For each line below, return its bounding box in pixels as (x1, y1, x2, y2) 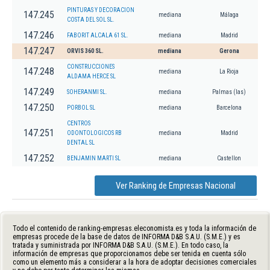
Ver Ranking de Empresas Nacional (116, 180, 236, 191)
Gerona (219, 47, 239, 54)
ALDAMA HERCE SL (67, 72, 116, 80)
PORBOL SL (67, 104, 95, 111)
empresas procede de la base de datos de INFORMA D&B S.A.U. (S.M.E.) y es (13, 232, 240, 241)
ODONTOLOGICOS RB (67, 129, 122, 136)
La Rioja (219, 67, 239, 75)
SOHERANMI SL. (67, 88, 107, 95)
